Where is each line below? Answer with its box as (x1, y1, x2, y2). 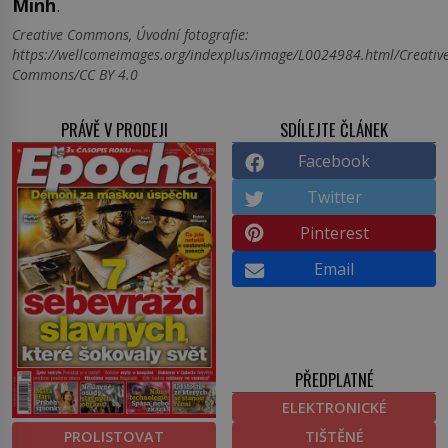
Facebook (298, 150, 370, 173)
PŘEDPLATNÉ (294, 367, 374, 393)
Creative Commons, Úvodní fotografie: (12, 25, 249, 45)
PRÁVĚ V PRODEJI (60, 117, 168, 143)
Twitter (306, 186, 362, 209)
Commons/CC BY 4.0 (12, 65, 138, 85)
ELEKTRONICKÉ (281, 398, 387, 418)
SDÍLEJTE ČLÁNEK (280, 117, 388, 143)
